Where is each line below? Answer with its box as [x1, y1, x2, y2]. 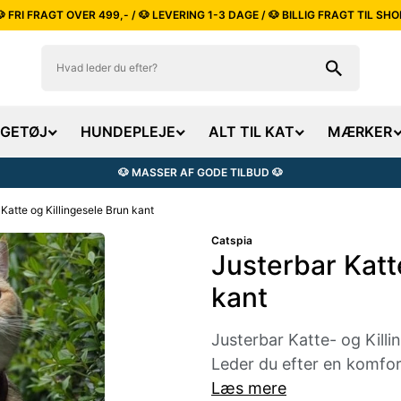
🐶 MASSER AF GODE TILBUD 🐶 [118, 166, 283, 179]
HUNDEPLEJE [80, 123, 175, 141]
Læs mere [211, 379, 286, 397]
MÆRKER [328, 123, 393, 141]
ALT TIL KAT [209, 123, 295, 141]
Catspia [211, 234, 252, 247]
